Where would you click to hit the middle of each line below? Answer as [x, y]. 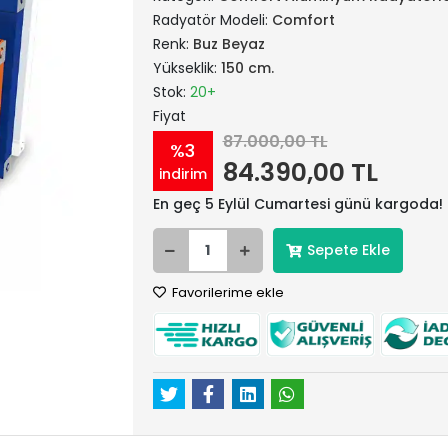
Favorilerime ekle [226, 292]
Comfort [303, 20]
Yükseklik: [186, 68]
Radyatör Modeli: [212, 20]
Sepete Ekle [348, 250]
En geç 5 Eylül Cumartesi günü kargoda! [297, 204]
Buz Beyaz [228, 44]
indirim [182, 173]
